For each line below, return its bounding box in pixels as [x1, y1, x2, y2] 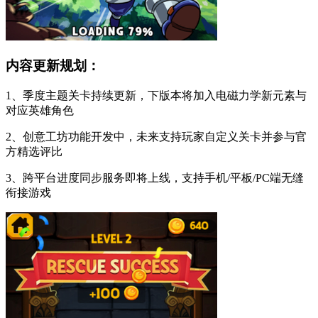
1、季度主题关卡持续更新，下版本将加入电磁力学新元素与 [6, 89, 307, 102]
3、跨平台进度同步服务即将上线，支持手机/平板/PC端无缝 [6, 171, 304, 184]
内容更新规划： [6, 58, 100, 74]
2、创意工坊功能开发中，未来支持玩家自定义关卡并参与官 [6, 130, 307, 143]
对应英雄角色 [6, 104, 74, 116]
